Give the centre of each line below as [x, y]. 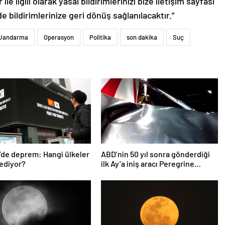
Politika [100, 37]
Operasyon [59, 37]
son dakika [142, 37]
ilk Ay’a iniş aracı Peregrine [147, 164]
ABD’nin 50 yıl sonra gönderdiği [155, 154]
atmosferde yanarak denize [148, 173]
